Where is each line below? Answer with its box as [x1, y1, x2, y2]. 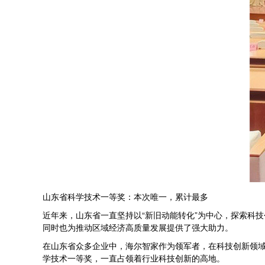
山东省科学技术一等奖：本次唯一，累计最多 [43, 190, 208, 202]
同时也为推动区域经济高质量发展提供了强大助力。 [43, 221, 233, 233]
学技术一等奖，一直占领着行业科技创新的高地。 [43, 252, 225, 264]
